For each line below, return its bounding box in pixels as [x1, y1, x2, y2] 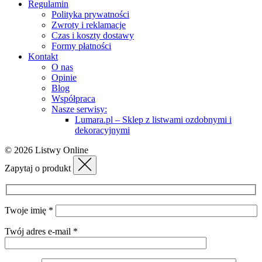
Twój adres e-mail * [5, 226, 78, 237]
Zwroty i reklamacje [51, 19, 126, 30]
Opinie [51, 72, 77, 82]
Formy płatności [51, 40, 111, 51]
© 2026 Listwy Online [5, 144, 88, 155]
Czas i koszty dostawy [51, 30, 134, 40]
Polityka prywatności [51, 9, 129, 19]
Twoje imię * [5, 205, 56, 216]
